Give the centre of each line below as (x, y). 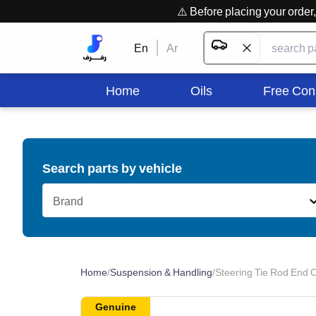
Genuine (116, 306)
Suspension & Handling (161, 272)
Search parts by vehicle (112, 168)
